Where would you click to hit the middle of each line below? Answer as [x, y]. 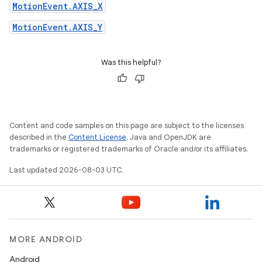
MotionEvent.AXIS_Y [57, 27]
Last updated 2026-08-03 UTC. [66, 170]
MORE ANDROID [46, 239]
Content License [97, 137]
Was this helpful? [131, 62]
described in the [39, 137]
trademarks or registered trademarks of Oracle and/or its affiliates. [129, 149]
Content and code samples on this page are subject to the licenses [127, 125]
